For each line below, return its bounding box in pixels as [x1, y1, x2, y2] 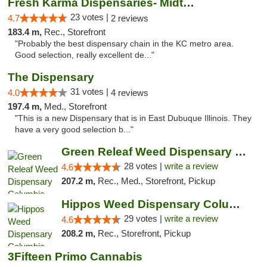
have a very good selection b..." [15, 125, 133, 134]
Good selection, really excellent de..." [15, 51, 154, 60]
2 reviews [111, 13, 148, 23]
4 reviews [111, 88, 148, 98]
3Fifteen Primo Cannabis [8, 250, 142, 263]
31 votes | [70, 86, 111, 97]
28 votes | [123, 161, 164, 171]
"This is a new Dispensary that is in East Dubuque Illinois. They [15, 114, 252, 123]
